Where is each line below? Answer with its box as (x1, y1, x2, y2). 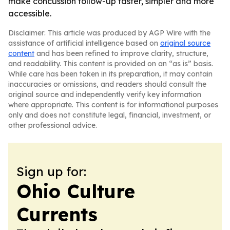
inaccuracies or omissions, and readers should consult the (8, 80, 206, 89)
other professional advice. (8, 121, 97, 130)
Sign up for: (16, 164, 86, 179)
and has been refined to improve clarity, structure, (34, 49, 208, 58)
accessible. (8, 8, 51, 18)
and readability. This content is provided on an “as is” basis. (8, 59, 213, 68)
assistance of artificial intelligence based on (8, 39, 160, 48)
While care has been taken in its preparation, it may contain (8, 69, 213, 79)
